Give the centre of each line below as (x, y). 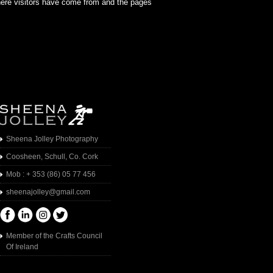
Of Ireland (23, 247)
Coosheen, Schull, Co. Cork (52, 157)
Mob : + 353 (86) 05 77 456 (51, 174)
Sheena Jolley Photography (52, 139)
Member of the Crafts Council (55, 236)
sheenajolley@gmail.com (48, 192)
